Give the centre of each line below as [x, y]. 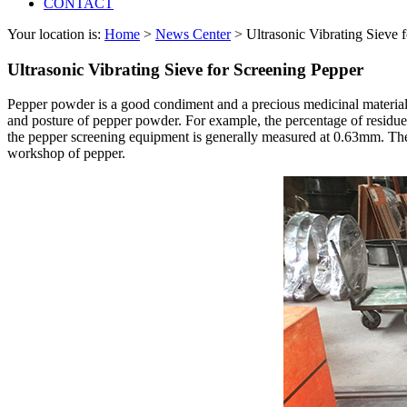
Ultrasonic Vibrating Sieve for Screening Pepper [185, 69]
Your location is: [56, 34]
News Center [193, 34]
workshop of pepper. [66, 154]
